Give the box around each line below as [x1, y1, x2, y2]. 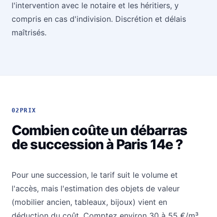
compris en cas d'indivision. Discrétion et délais [12, 14, 186, 24]
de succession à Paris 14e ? [12, 136, 183, 153]
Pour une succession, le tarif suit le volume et [12, 170, 178, 180]
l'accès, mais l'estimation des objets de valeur [12, 184, 180, 194]
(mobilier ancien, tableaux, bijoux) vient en [12, 197, 167, 207]
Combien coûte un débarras [12, 122, 187, 139]
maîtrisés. [12, 28, 46, 38]
